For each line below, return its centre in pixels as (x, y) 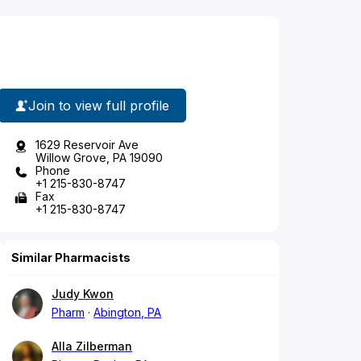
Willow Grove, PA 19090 (99, 158)
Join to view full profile (99, 105)
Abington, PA (128, 313)
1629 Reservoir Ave (87, 145)
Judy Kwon (83, 294)
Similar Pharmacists (71, 258)
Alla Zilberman (92, 346)
